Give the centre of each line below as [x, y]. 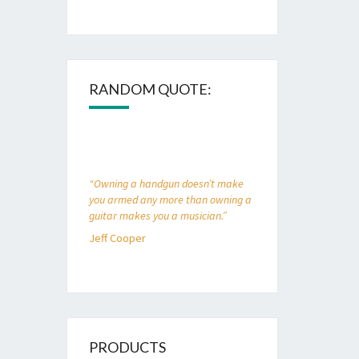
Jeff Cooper [117, 238]
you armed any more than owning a [170, 200]
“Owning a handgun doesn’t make [166, 184]
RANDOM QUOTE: [150, 89]
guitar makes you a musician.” [157, 216]
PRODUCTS [127, 347]
